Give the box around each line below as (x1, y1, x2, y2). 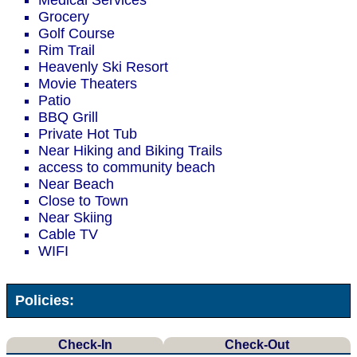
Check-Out (225, 338, 289, 352)
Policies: (7, 292, 74, 309)
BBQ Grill (38, 109, 98, 126)
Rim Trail (38, 42, 95, 59)
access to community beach (38, 159, 215, 176)
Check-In (57, 338, 112, 352)
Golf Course (38, 25, 115, 42)
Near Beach (38, 176, 114, 193)
